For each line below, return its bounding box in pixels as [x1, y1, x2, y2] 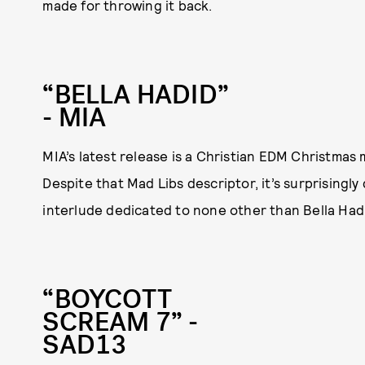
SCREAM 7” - [42, 304, 199, 340]
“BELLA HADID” [42, 77, 229, 112]
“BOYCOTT [42, 281, 172, 317]
